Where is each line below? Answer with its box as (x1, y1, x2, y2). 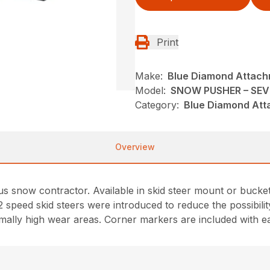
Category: (135, 99, 179, 111)
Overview (115, 142, 155, 152)
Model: (135, 84, 166, 96)
